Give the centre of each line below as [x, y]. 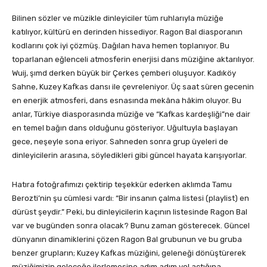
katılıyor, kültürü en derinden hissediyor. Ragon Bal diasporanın [127, 32]
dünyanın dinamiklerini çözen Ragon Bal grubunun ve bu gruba [127, 240]
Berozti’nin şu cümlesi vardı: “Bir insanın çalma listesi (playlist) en [131, 198]
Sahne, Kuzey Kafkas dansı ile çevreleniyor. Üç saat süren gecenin [133, 87]
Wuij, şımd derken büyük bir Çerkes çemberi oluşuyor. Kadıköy [124, 73]
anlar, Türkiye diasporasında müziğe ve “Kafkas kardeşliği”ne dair [131, 114]
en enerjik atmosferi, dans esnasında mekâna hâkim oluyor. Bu [127, 101]
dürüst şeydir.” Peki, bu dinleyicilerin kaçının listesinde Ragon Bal [130, 212]
